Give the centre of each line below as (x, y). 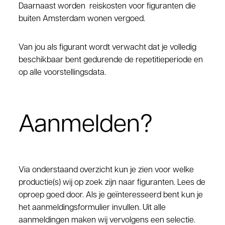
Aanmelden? (86, 126)
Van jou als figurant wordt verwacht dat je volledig (108, 48)
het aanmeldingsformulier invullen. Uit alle (92, 208)
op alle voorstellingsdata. (63, 73)
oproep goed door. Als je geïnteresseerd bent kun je (111, 195)
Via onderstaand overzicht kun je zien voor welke (106, 170)
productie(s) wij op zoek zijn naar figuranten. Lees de (112, 183)
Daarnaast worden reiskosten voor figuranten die (107, 7)
